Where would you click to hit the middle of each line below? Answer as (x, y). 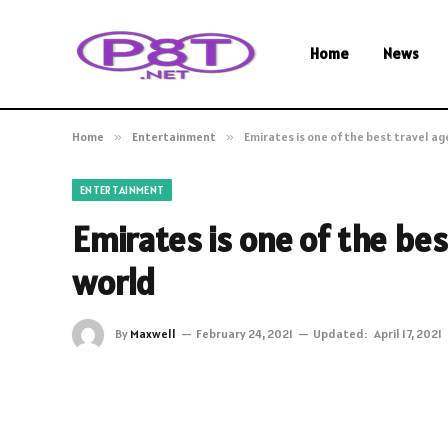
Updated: (340, 333)
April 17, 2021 (408, 333)
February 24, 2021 (244, 333)
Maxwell (153, 333)
